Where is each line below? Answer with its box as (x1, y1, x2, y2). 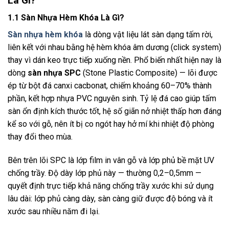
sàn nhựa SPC (28, 68, 81, 78)
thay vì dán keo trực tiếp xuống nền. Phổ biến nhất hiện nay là (8, 55, 221, 65)
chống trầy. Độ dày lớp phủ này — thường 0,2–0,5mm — (8, 168, 201, 178)
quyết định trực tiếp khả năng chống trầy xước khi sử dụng (8, 181, 214, 191)
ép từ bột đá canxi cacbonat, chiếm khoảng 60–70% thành (8, 81, 212, 91)
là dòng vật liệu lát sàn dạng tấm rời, (83, 30, 213, 40)
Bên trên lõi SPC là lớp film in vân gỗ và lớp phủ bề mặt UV (8, 155, 214, 166)
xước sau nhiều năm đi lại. (8, 207, 100, 217)
